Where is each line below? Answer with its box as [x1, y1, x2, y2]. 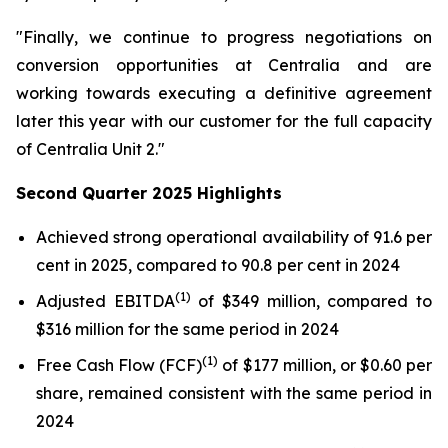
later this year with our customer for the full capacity [16, 111, 432, 131]
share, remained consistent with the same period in [36, 383, 432, 403]
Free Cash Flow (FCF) [36, 355, 203, 375]
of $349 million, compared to [190, 291, 433, 311]
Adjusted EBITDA [36, 291, 175, 311]
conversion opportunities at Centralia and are [16, 55, 432, 75]
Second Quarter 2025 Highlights [16, 183, 282, 203]
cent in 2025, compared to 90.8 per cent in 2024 [36, 255, 400, 275]
